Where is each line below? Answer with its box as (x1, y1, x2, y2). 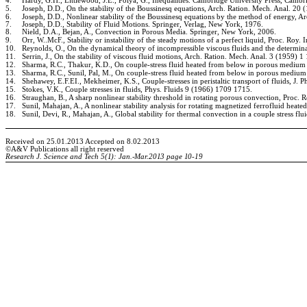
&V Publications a (16, 145, 74, 153)
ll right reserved (74, 145, 124, 153)
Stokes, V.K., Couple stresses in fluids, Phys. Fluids (22, 86, 183, 94)
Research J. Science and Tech (5, 153, 99, 161)
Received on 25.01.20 (5, 138, 75, 146)
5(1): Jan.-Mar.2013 (99, 153, 165, 161)
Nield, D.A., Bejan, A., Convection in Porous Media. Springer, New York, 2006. (22, 28, 276, 36)
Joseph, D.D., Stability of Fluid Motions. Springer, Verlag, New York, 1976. (22, 21, 263, 29)
